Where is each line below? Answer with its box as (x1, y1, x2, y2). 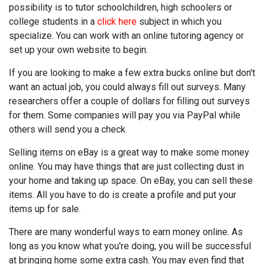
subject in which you (137, 16, 222, 27)
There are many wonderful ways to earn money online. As (9, 226, 243, 237)
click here (97, 16, 137, 27)
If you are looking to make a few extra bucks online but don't (9, 67, 255, 78)
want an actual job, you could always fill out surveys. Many (9, 81, 246, 93)
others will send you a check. (9, 124, 127, 135)
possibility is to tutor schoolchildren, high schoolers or (9, 2, 232, 13)
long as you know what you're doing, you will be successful (9, 240, 251, 252)
